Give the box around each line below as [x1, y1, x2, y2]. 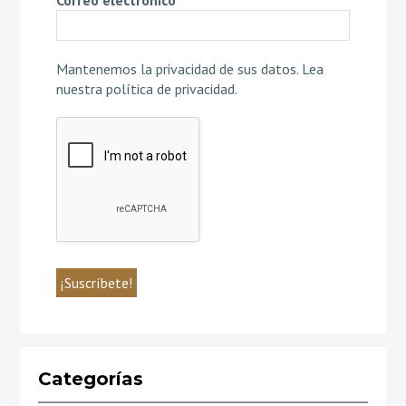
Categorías [37, 367, 143, 390]
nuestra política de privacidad [55, 79, 235, 98]
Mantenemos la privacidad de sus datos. [55, 59, 302, 78]
